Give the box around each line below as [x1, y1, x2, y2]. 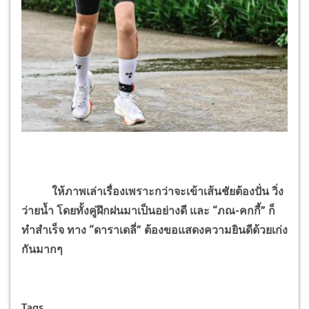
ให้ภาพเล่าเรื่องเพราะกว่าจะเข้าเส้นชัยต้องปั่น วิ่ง [21, 184, 283, 198]
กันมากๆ [21, 242, 63, 256]
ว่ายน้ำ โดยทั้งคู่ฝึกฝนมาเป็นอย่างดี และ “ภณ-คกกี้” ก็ [21, 203, 275, 217]
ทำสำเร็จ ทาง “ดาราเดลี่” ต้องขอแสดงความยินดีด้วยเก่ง [21, 223, 288, 237]
